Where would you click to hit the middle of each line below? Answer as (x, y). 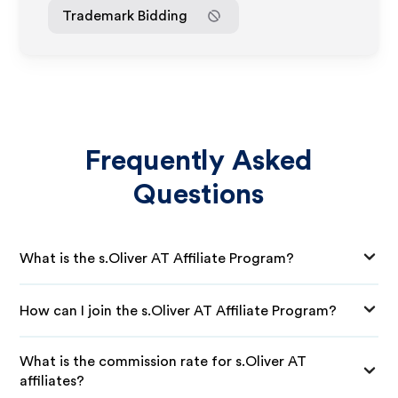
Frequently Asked (199, 161)
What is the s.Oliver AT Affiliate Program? (157, 258)
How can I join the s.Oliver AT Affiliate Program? (179, 310)
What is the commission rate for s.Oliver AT (163, 362)
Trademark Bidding (125, 16)
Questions (199, 195)
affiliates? (52, 381)
